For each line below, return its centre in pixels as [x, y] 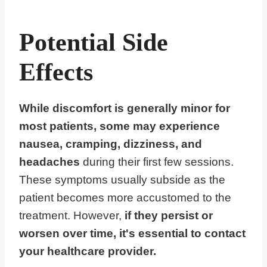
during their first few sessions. [157, 162]
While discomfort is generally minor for [125, 108]
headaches [49, 162]
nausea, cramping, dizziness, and [111, 144]
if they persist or [169, 216]
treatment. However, [72, 216]
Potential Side [94, 43]
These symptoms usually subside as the [122, 180]
